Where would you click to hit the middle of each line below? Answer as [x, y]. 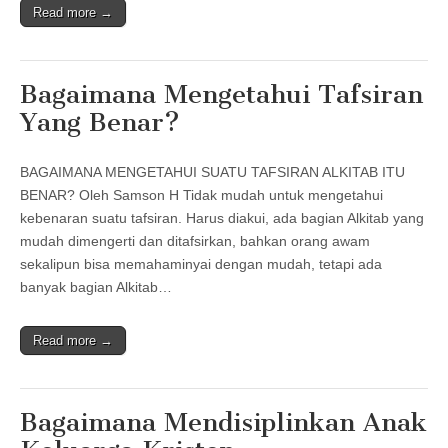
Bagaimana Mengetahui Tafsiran [221, 94]
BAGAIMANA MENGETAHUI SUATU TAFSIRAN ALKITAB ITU [212, 171]
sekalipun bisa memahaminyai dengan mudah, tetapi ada [201, 263]
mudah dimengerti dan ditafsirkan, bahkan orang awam [195, 240]
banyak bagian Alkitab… [96, 286]
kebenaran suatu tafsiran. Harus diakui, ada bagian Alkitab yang [222, 217]
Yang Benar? [100, 122]
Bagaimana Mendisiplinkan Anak [223, 422]
